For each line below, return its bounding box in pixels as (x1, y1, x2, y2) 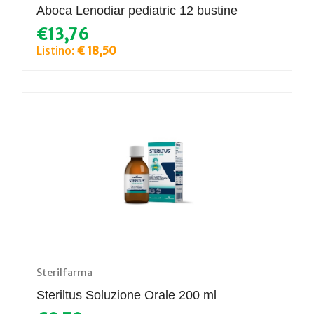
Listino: (36, 43, 77, 57)
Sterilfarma (36, 266, 93, 279)
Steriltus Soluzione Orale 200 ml (36, 287, 217, 302)
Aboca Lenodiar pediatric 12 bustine (36, 3, 238, 18)
